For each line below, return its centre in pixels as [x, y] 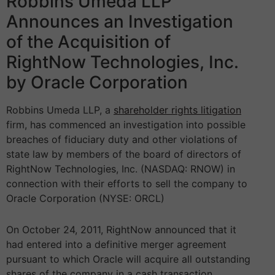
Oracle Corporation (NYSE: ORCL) [85, 199]
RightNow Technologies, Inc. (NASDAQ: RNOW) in [121, 169]
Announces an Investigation [120, 22]
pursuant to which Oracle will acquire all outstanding [128, 259]
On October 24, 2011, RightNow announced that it [121, 230]
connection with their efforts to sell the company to [127, 184]
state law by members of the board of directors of [124, 154]
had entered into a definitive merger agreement [116, 245]
